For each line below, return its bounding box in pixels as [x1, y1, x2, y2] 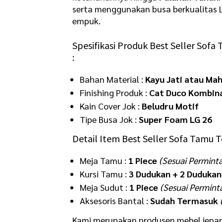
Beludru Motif [142, 100, 199, 111]
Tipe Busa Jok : [80, 113, 139, 125]
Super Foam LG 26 [139, 113, 213, 125]
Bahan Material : [80, 73, 146, 85]
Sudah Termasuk [150, 194, 219, 206]
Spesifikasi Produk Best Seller [72, 39, 197, 52]
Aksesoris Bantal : [80, 194, 151, 206]
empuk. [72, 15, 101, 27]
